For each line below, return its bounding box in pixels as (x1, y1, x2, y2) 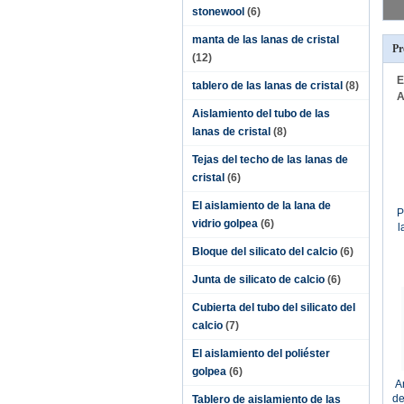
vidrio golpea (192, 217, 258, 230)
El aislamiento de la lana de (192, 199, 331, 212)
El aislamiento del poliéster (192, 347, 330, 360)
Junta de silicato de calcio (192, 273, 325, 286)
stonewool (192, 5, 244, 18)
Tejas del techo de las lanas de (192, 153, 348, 166)
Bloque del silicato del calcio (192, 245, 337, 258)
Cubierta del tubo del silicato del (192, 301, 355, 314)
